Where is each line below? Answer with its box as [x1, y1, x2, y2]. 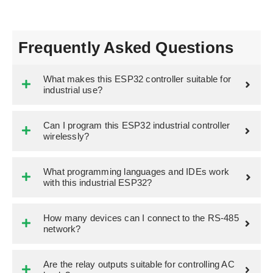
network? [43, 223, 81, 234]
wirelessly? [43, 130, 90, 141]
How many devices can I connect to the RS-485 [43, 212, 239, 223]
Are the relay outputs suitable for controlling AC [43, 258, 235, 269]
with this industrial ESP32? [43, 177, 152, 188]
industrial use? [43, 84, 102, 95]
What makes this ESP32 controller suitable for [43, 73, 232, 84]
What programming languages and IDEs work [43, 166, 229, 177]
